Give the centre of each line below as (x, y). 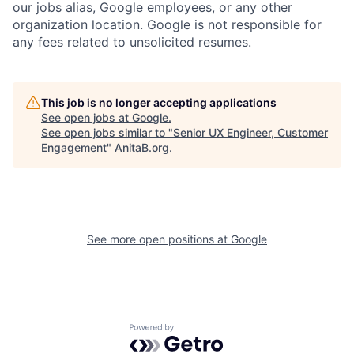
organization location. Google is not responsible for (167, 25)
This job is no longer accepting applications (159, 103)
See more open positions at (159, 239)
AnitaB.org (142, 148)
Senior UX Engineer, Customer (250, 133)
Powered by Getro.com (198, 331)
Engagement (74, 148)
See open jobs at (87, 118)
